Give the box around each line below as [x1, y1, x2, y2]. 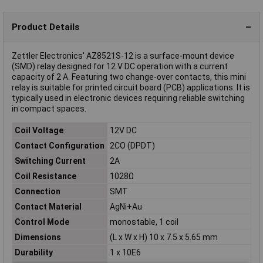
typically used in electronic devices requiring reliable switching [12, 93, 245, 103]
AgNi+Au [109, 201, 142, 211]
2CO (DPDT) [109, 140, 155, 150]
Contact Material [14, 201, 82, 211]
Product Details [12, 21, 80, 32]
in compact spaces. [12, 104, 86, 114]
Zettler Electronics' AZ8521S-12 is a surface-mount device [12, 51, 234, 61]
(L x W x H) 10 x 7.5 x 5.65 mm [109, 232, 218, 242]
